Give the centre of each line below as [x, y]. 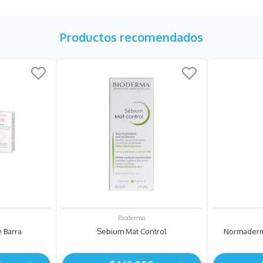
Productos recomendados [131, 37]
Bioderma [131, 218]
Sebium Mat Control [131, 231]
